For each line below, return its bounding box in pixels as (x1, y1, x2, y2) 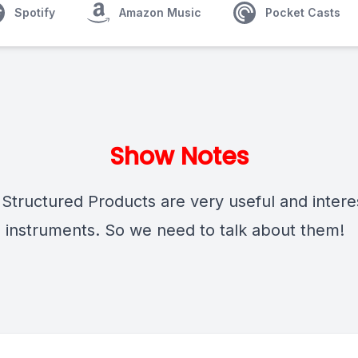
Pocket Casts (265, 6, 340, 19)
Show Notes (109, 140, 249, 173)
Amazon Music (119, 6, 201, 19)
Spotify (14, 6, 55, 19)
